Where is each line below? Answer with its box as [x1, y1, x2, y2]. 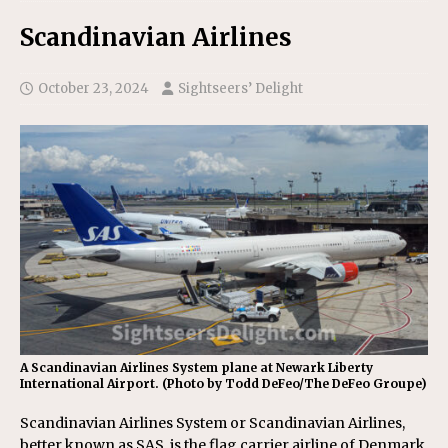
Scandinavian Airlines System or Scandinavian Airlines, [20, 413, 405, 432]
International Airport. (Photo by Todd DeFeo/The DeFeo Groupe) [20, 375, 427, 391]
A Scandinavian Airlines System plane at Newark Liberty [20, 359, 373, 375]
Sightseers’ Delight [178, 80, 303, 97]
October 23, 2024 [38, 80, 149, 97]
